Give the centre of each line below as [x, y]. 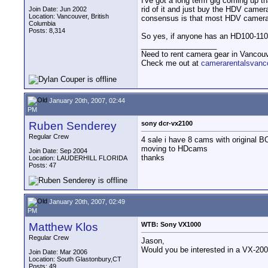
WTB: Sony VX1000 [171, 224]
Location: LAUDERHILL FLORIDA [78, 158]
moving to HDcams [174, 149]
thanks [153, 158]
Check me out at [171, 63]
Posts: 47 [42, 165]
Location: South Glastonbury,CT [75, 259]
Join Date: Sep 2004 [58, 151]
